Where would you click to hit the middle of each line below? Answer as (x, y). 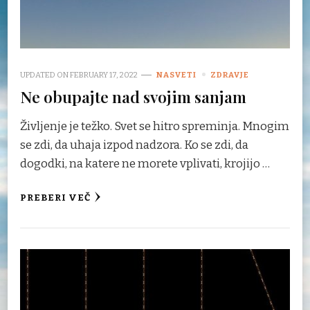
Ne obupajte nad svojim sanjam (133, 96)
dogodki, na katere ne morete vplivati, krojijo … (145, 163)
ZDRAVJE (230, 74)
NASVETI (176, 74)
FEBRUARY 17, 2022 (104, 74)
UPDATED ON (45, 74)
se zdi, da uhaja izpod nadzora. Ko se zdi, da (134, 145)
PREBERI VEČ (55, 198)
